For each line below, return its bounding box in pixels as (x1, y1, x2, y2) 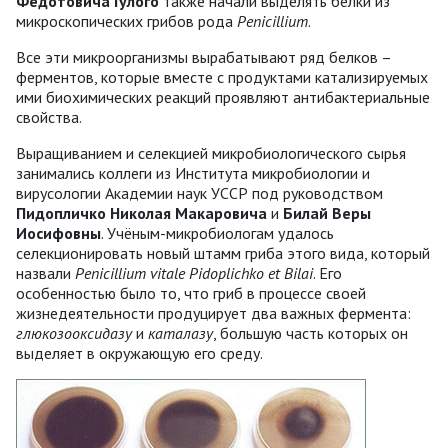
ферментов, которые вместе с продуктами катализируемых (16, 66, 428, 87)
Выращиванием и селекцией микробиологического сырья (16, 142, 406, 163)
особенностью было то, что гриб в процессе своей (16, 282, 366, 303)
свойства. (16, 106, 82, 127)
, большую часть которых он (213, 322, 408, 343)
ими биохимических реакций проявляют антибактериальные (16, 86, 430, 107)
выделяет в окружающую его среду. (16, 342, 263, 363)
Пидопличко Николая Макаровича (16, 202, 271, 223)
